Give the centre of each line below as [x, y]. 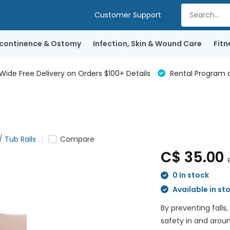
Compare [77, 139]
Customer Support [128, 15]
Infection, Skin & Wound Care [147, 44]
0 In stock [190, 175]
